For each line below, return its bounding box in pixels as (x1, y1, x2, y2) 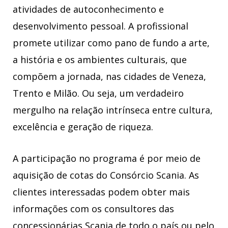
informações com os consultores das (13, 203, 174, 215)
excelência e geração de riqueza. (13, 120, 153, 133)
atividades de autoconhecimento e (13, 3, 164, 15)
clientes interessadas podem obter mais (13, 186, 190, 198)
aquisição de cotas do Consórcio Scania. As (13, 169, 199, 182)
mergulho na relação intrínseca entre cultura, (13, 103, 213, 116)
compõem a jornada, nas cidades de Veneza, (13, 70, 206, 82)
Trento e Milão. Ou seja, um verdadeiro (13, 87, 184, 99)
